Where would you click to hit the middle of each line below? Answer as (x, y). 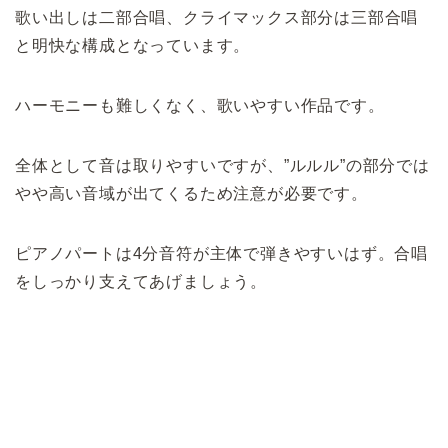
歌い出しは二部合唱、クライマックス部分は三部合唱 (217, 18)
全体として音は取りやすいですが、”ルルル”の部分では (222, 166)
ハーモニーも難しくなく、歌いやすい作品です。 (200, 106)
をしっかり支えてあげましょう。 (141, 282)
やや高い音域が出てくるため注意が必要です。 (191, 194)
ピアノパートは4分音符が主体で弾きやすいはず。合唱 (222, 254)
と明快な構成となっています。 (133, 46)
